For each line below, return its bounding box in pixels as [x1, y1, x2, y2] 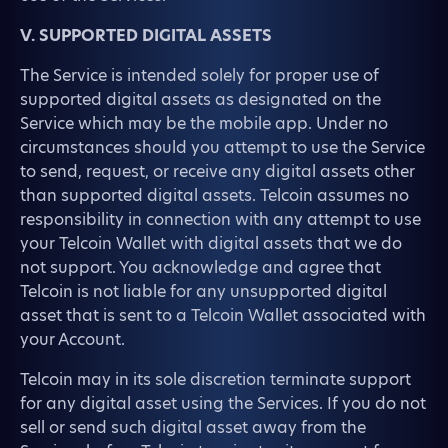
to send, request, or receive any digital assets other [20, 160, 415, 183]
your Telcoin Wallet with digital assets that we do [20, 232, 402, 255]
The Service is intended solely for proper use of [20, 64, 379, 87]
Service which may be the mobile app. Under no [20, 112, 388, 135]
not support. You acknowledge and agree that [20, 256, 381, 279]
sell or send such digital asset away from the [20, 416, 366, 439]
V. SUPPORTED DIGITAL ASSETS [20, 24, 272, 47]
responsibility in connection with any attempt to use [20, 208, 421, 231]
